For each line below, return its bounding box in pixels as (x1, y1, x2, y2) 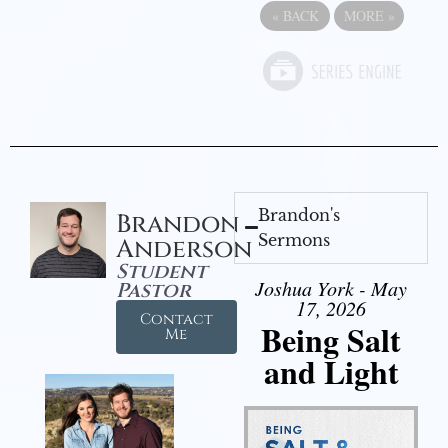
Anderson (115, 232, 252, 266)
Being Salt (261, 315, 401, 363)
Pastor (115, 276, 191, 304)
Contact (139, 308, 213, 330)
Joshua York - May (255, 274, 407, 301)
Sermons (258, 229, 331, 250)
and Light (263, 347, 399, 395)
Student (115, 257, 207, 285)
